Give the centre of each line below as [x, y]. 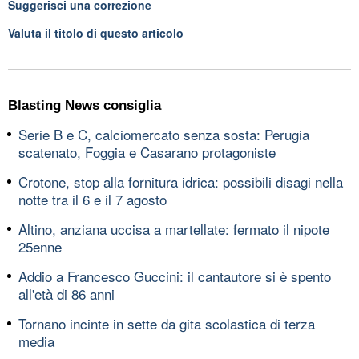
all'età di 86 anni [67, 293]
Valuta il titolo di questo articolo [96, 32]
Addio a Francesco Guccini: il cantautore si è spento [175, 276]
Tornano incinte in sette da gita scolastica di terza [167, 323]
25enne [40, 246]
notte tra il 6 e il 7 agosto [93, 199]
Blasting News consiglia [85, 105]
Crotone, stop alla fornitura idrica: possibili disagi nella [181, 181]
